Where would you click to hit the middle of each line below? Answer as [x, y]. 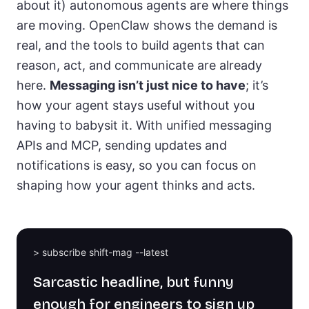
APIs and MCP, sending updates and [122, 145]
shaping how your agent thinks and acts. [136, 185]
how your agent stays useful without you [136, 105]
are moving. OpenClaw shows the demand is [147, 25]
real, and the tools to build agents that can [141, 45]
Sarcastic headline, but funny [133, 282]
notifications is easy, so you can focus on [137, 165]
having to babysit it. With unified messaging [144, 125]
